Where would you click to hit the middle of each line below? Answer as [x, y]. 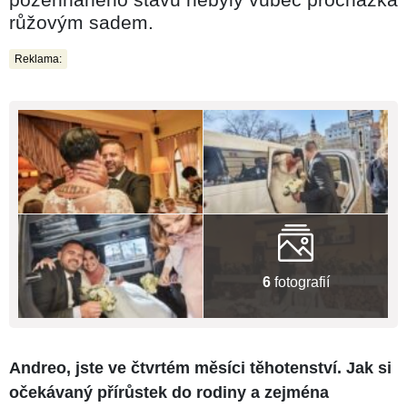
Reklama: [38, 59]
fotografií [300, 282]
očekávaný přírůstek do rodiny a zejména [169, 393]
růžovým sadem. [81, 22]
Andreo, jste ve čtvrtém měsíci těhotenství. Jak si [200, 368]
